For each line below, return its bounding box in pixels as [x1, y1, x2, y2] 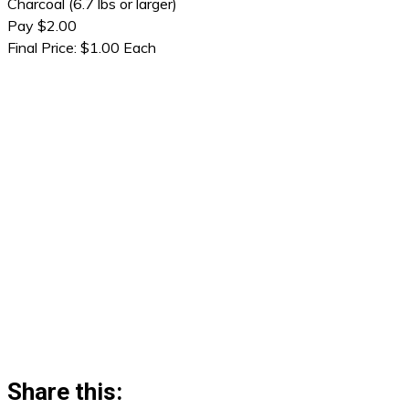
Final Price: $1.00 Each [7, 38, 156, 57]
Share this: [7, 378, 122, 405]
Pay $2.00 [7, 16, 77, 35]
